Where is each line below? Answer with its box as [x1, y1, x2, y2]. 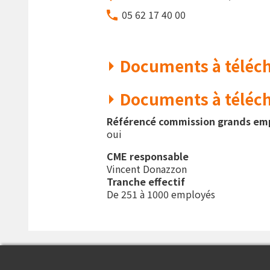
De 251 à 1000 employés [106, 187, 215, 201]
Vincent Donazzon [106, 162, 187, 176]
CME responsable [106, 149, 189, 163]
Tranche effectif [106, 174, 185, 189]
